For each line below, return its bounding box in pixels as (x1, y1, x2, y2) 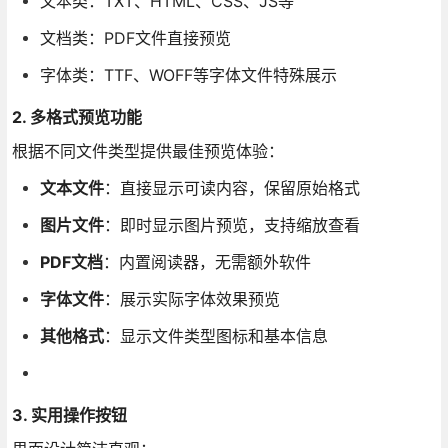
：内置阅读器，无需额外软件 (102, 252, 311, 272)
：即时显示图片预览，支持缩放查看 (103, 215, 360, 235)
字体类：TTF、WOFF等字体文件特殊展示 (39, 65, 337, 85)
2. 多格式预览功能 (11, 107, 142, 127)
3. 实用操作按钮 (11, 405, 127, 425)
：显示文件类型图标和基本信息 (103, 326, 328, 346)
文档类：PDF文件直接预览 (39, 28, 231, 48)
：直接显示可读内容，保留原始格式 (103, 178, 360, 198)
